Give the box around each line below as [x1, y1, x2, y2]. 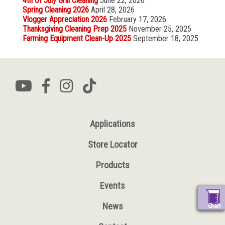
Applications [90, 119, 135, 129]
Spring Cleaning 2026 [22, 5, 89, 15]
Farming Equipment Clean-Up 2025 [22, 34, 131, 43]
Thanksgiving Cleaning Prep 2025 [22, 24, 127, 34]
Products [95, 160, 130, 170]
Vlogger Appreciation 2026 [22, 15, 107, 24]
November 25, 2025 [128, 24, 191, 34]
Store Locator [87, 139, 138, 150]
